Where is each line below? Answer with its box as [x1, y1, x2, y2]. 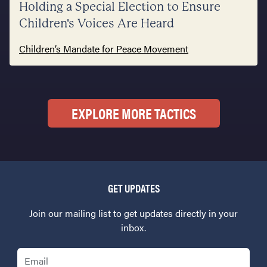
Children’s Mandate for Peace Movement [19, 42, 188, 56]
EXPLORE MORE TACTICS [71, 103, 196, 124]
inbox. [121, 221, 146, 235]
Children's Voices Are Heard [19, 17, 174, 31]
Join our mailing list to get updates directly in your [29, 206, 238, 221]
